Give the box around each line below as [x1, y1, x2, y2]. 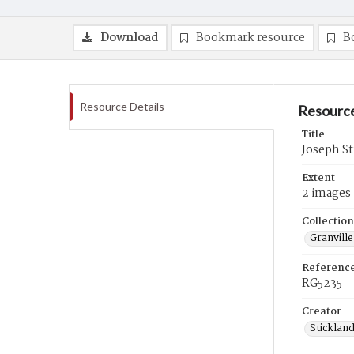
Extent [302, 170, 335, 186]
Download [100, 28, 158, 47]
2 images [302, 184, 351, 203]
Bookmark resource [196, 28, 305, 47]
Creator [302, 303, 341, 320]
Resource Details [80, 100, 164, 113]
